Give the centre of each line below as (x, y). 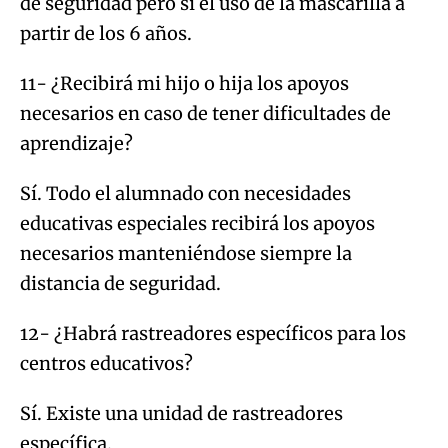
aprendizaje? (76, 143)
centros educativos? (106, 363)
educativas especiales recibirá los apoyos (197, 223)
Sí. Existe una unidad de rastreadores (181, 413)
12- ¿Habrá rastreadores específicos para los (213, 333)
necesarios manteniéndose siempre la (186, 253)
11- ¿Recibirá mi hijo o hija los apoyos (184, 83)
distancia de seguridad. (120, 283)
